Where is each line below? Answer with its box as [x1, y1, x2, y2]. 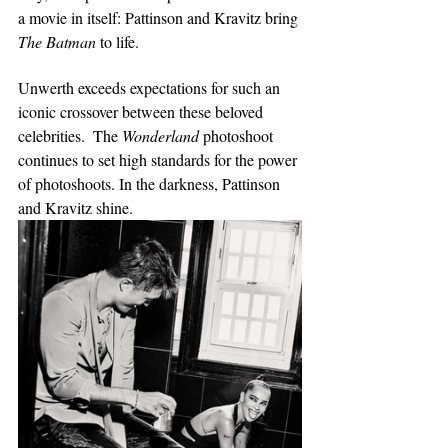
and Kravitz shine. [18, 197, 145, 219]
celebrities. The [18, 125, 122, 147]
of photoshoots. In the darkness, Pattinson [18, 173, 284, 195]
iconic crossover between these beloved [18, 101, 267, 123]
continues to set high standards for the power [18, 149, 301, 171]
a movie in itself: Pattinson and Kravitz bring [18, 7, 302, 29]
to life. [100, 31, 143, 53]
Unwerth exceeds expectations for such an [18, 77, 284, 99]
